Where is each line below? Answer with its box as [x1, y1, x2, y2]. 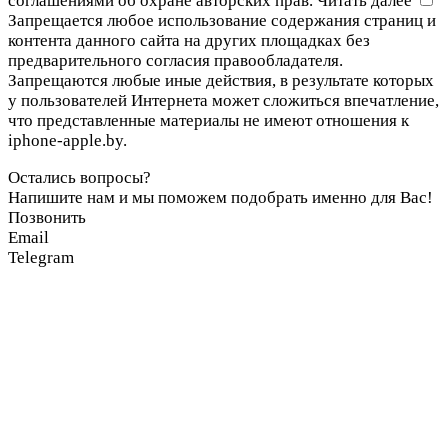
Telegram [8, 248, 74, 268]
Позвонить [8, 208, 86, 228]
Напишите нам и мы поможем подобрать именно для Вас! [8, 188, 433, 208]
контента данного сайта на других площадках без [8, 31, 370, 51]
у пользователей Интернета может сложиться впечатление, [8, 91, 439, 111]
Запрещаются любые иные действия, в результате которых [8, 71, 434, 91]
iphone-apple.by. [8, 131, 127, 151]
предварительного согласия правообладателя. [8, 51, 343, 71]
